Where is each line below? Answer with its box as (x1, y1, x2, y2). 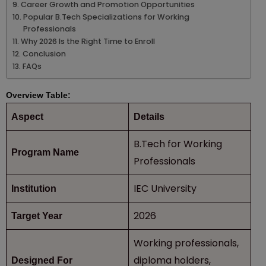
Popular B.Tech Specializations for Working (23, 11, 189, 22)
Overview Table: (6, 90, 73, 100)
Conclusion (22, 48, 66, 59)
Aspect (11, 111, 43, 122)
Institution (11, 183, 56, 194)
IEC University (134, 181, 197, 195)
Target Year (11, 210, 62, 221)
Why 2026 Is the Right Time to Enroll (20, 36, 155, 46)
